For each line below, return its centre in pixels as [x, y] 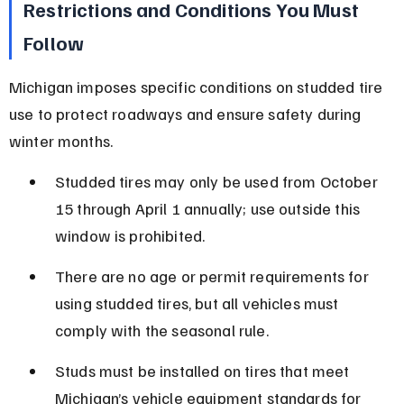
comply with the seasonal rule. [161, 330]
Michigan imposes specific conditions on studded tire [197, 86]
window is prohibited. [130, 235]
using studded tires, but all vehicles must [198, 303]
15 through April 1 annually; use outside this [209, 208]
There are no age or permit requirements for [213, 275]
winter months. [61, 140]
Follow [54, 42]
